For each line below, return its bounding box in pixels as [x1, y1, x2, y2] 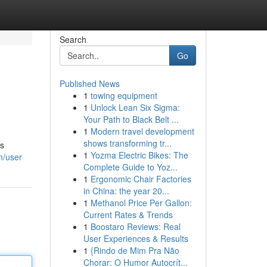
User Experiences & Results [83, 232, 188, 244]
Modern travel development [90, 125, 194, 137]
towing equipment [90, 89, 157, 101]
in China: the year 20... [83, 185, 169, 197]
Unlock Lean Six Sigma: [90, 101, 180, 113]
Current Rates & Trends [83, 209, 173, 221]
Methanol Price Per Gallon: [90, 197, 192, 209]
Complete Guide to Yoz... [83, 161, 178, 173]
